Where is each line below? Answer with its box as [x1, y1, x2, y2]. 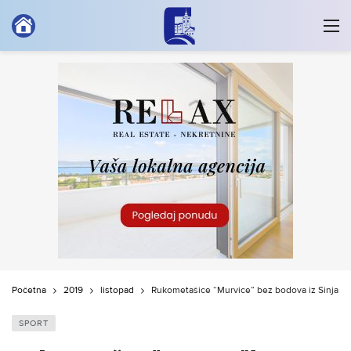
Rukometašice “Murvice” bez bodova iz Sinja [151, 284, 338, 296]
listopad [100, 284, 134, 296]
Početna [12, 284, 46, 296]
